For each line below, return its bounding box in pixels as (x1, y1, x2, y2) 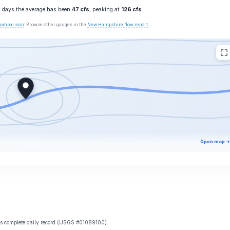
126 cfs (121, 6, 142, 13)
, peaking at (89, 6, 121, 13)
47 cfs (72, 6, 89, 13)
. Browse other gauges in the (24, 22, 87, 27)
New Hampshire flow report (87, 22, 148, 27)
